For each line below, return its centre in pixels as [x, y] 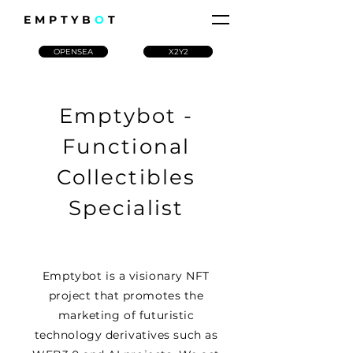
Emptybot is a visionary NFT [126, 276]
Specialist [126, 208]
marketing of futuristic [126, 315]
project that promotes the [126, 295]
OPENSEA [73, 51]
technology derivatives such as [126, 335]
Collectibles [126, 177]
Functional [126, 147]
